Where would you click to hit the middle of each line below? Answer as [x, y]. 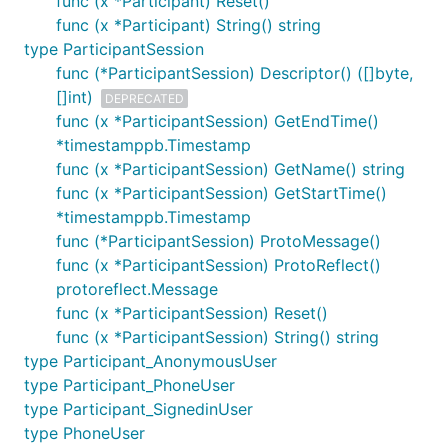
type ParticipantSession [114, 49]
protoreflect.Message [137, 289]
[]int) [74, 97]
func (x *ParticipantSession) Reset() [192, 313]
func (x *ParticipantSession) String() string [217, 337]
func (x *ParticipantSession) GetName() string [230, 169]
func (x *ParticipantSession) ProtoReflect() [218, 265]
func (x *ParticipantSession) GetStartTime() [221, 193]
